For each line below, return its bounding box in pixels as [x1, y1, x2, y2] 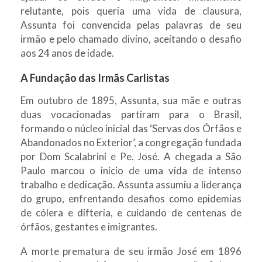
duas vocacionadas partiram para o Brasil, [20, 108, 242, 120]
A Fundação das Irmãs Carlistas [20, 71, 170, 84]
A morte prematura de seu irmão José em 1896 [20, 244, 242, 257]
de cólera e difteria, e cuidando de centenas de [20, 206, 242, 219]
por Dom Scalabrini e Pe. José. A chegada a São [20, 150, 242, 163]
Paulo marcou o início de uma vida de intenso [20, 164, 242, 177]
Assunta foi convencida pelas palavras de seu [20, 18, 242, 31]
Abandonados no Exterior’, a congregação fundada [20, 136, 242, 149]
